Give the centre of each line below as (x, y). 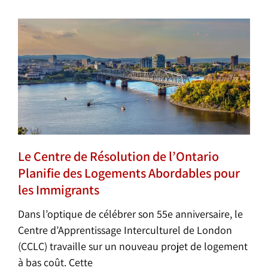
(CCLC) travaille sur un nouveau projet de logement (133, 246)
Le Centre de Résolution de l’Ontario (118, 156)
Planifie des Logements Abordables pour (129, 173)
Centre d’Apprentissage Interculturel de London (125, 230)
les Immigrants (59, 189)
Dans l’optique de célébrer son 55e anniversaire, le (130, 214)
